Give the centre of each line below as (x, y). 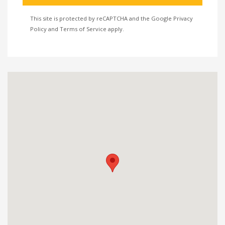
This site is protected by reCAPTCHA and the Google (102, 18)
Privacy (183, 18)
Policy (38, 29)
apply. (115, 29)
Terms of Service (83, 29)
